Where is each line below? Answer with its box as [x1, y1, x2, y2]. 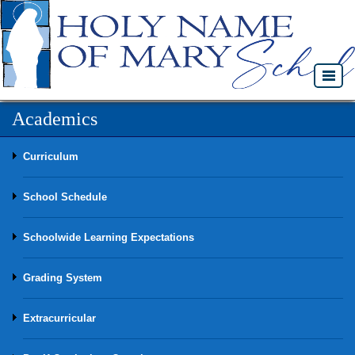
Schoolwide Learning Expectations [23, 231, 194, 243]
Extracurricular [23, 312, 96, 324]
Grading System [23, 272, 102, 284]
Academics [12, 109, 97, 129]
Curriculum [23, 151, 78, 162]
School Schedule [23, 191, 107, 203]
